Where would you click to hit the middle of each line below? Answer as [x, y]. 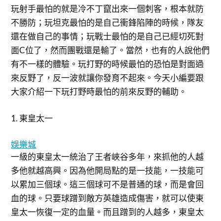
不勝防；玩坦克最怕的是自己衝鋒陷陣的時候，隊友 [108, 22]
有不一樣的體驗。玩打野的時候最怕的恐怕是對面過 [108, 64]
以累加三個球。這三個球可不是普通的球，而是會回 [108, 184]
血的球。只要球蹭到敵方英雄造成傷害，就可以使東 [108, 198]
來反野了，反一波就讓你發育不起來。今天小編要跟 [108, 78]
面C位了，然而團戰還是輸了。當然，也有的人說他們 [110, 50]
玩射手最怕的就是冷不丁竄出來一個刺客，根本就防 [108, 9]
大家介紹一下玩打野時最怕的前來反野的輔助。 [99, 92]
